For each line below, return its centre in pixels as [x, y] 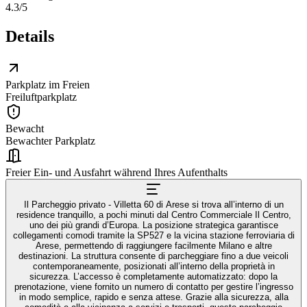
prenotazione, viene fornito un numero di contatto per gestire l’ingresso [153, 286]
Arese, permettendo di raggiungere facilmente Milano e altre [153, 245]
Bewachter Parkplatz [50, 140]
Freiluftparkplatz [41, 97]
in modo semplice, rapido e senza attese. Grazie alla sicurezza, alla [153, 297]
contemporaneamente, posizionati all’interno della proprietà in [153, 266]
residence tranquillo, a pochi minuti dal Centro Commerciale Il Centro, [153, 214]
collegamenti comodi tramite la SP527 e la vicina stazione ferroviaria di [153, 235]
